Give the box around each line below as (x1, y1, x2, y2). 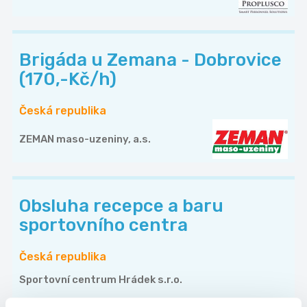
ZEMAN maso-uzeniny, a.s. (19, 132, 151, 145)
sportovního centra (19, 214, 188, 236)
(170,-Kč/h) (19, 68, 116, 90)
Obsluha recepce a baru (19, 195, 223, 217)
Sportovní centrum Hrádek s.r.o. (19, 273, 182, 286)
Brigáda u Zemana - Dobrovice (19, 49, 282, 71)
